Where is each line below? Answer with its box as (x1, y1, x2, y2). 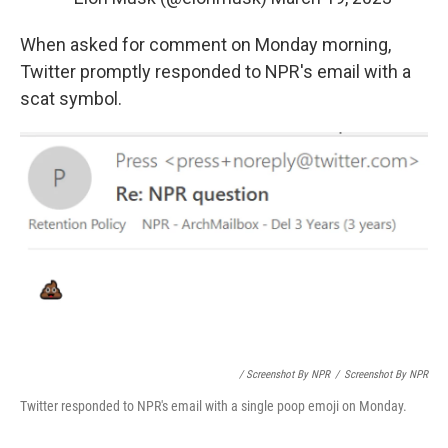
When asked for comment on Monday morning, (20, 34, 391, 55)
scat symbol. (20, 88, 122, 109)
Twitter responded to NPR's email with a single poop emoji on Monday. (20, 398, 407, 415)
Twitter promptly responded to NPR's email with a (20, 61, 411, 82)
